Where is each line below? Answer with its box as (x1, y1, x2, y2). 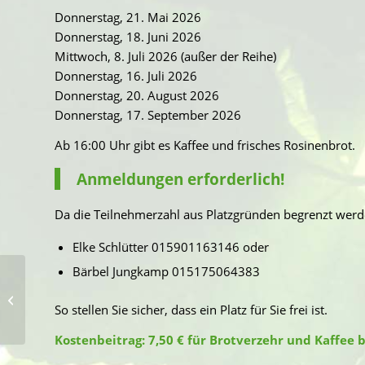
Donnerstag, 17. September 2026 (55, 107, 241, 124)
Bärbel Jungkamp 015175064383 (73, 263, 260, 279)
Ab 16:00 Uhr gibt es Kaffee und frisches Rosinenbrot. (55, 137, 355, 153)
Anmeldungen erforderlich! (77, 168, 284, 189)
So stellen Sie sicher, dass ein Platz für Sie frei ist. (55, 301, 328, 318)
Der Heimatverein (29, 274, 114, 289)
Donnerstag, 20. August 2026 (55, 87, 219, 104)
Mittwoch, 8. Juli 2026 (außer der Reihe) (55, 48, 276, 65)
